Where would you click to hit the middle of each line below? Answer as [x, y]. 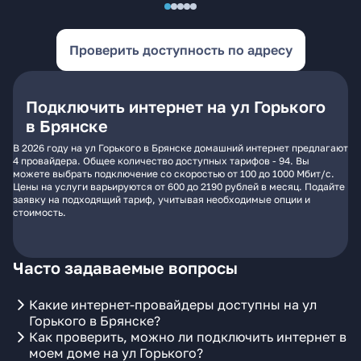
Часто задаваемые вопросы [125, 268]
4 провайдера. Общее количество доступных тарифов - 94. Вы [161, 161]
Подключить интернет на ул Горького [176, 106]
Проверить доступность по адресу [180, 50]
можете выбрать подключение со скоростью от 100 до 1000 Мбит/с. [174, 174]
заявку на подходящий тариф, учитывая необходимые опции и [162, 199]
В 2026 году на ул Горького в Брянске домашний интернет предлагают [180, 148]
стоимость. [39, 212]
